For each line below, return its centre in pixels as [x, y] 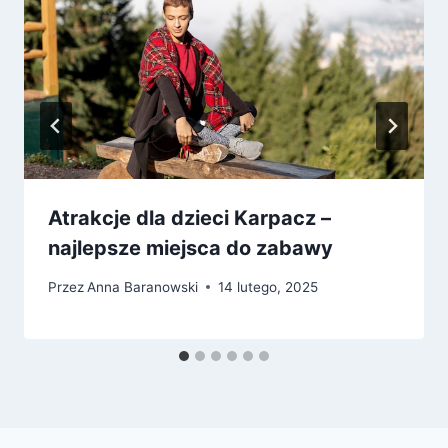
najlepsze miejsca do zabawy [190, 248]
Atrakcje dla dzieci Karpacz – [189, 218]
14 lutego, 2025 [268, 286]
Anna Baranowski [143, 286]
